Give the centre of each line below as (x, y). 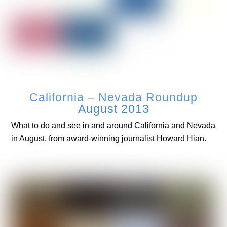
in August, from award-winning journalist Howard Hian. (109, 139)
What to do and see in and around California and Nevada (113, 126)
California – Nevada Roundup (113, 98)
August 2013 (113, 109)
